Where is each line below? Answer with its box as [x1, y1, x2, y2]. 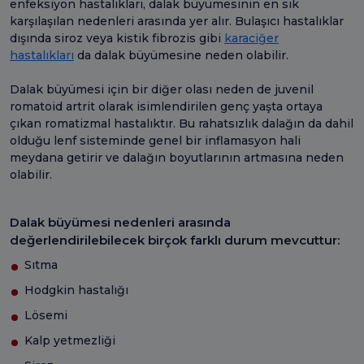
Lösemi [24, 307, 67, 323]
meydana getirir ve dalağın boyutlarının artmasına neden [10, 149, 344, 165]
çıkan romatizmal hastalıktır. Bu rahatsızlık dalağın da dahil [10, 115, 353, 131]
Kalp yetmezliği [24, 332, 115, 348]
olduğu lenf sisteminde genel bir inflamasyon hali [10, 132, 301, 148]
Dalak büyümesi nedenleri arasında [10, 214, 231, 230]
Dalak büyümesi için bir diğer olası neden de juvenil [10, 81, 314, 97]
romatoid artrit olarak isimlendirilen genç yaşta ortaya [10, 98, 323, 114]
